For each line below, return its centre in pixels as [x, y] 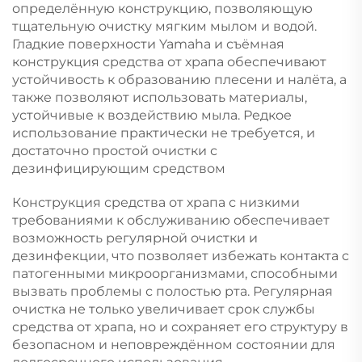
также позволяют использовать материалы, [160, 98]
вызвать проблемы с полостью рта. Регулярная [173, 292]
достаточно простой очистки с [115, 151]
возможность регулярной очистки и [135, 238]
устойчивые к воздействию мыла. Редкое [152, 116]
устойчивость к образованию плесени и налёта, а [179, 80]
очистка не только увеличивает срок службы [164, 309]
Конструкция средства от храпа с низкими [156, 203]
